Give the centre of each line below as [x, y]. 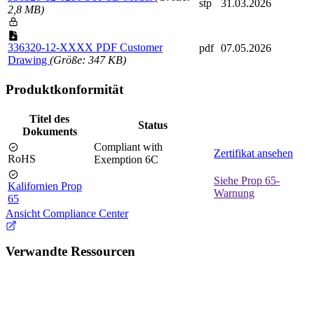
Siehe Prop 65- [247, 180]
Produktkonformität [64, 89]
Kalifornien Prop [45, 186]
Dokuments [49, 131]
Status [152, 125]
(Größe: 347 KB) [88, 60]
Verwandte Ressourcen [70, 252]
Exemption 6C [126, 159]
